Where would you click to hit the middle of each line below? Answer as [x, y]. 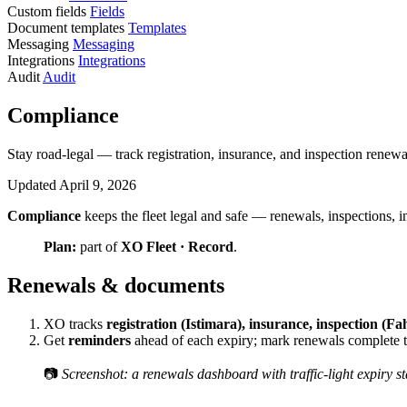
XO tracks [75, 323]
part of [99, 246]
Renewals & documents [116, 285]
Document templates [68, 28]
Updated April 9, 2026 [72, 184]
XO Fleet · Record [177, 246]
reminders [99, 340]
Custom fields [49, 11]
